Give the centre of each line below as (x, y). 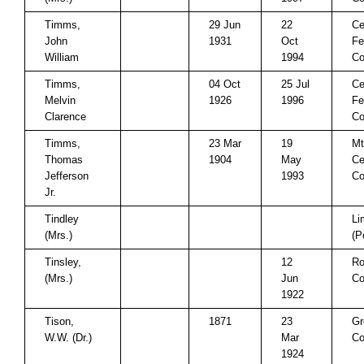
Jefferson (67, 176)
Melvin (60, 100)
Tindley (62, 219)
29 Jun (225, 25)
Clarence (65, 117)
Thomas (64, 160)
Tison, (59, 321)
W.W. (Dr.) (68, 338)
